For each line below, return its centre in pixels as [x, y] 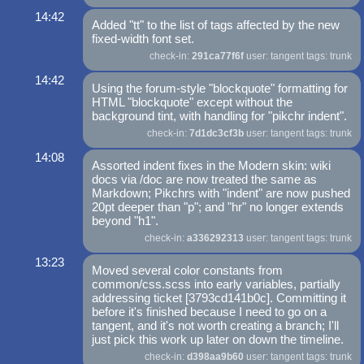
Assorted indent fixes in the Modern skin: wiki [212, 166]
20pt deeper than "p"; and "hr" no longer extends [218, 207]
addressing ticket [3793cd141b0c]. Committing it [219, 298]
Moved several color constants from [188, 271]
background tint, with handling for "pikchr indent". [220, 116]
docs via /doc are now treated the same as [205, 180]
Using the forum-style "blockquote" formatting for [220, 89]
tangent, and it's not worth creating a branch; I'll [216, 326]
